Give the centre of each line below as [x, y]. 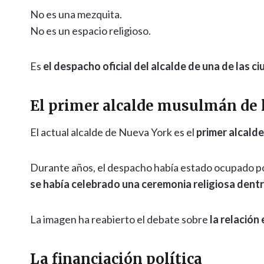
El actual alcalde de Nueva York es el [113, 132]
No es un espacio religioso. [90, 31]
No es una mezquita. [76, 14]
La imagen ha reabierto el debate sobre [120, 220]
